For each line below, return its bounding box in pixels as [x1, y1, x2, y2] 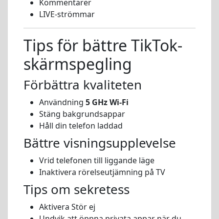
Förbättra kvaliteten [23, 75, 142, 93]
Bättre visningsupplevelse [23, 133, 176, 152]
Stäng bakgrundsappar [39, 108, 125, 119]
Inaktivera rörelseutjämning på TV [39, 166, 165, 177]
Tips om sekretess [23, 180, 130, 198]
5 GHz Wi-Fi [86, 96, 129, 108]
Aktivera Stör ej [39, 201, 95, 212]
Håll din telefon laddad [39, 120, 123, 131]
